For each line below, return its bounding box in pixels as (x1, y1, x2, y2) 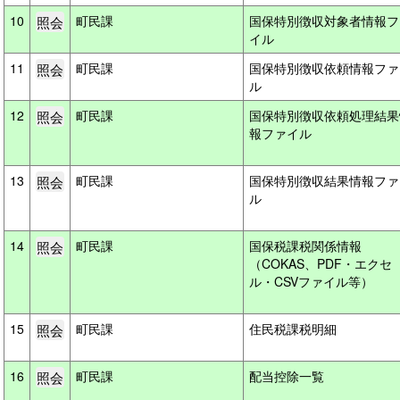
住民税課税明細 (249, 320, 340, 337)
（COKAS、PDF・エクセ (249, 254, 392, 272)
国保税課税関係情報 (249, 237, 362, 254)
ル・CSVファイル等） (249, 272, 377, 290)
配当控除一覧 (249, 367, 328, 385)
